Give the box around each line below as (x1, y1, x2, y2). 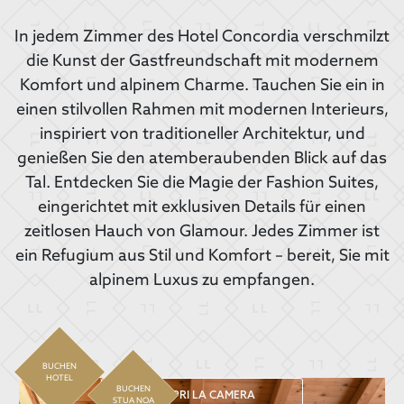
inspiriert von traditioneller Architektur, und (39, 124, 365, 144)
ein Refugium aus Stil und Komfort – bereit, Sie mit (14, 246, 390, 266)
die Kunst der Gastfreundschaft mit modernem (25, 51, 379, 71)
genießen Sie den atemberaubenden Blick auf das (17, 149, 387, 169)
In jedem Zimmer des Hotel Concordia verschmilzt (14, 27, 390, 47)
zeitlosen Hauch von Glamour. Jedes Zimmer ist (24, 222, 380, 242)
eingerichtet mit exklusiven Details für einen (38, 197, 366, 217)
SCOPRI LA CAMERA (149, 390, 255, 402)
